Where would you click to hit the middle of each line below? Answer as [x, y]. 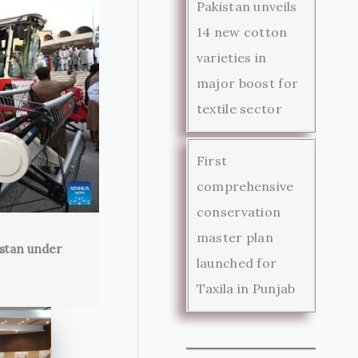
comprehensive [245, 186]
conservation [239, 211]
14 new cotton [242, 32]
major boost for [247, 83]
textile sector [239, 108]
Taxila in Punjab [246, 288]
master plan [235, 237]
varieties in [231, 57]
